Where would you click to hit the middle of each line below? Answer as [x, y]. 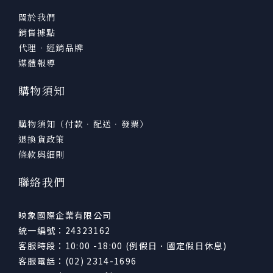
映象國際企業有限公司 [65, 215]
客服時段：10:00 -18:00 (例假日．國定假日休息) [123, 245]
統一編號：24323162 [65, 230]
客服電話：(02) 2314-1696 [78, 261]
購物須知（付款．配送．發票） [84, 123]
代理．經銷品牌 [51, 47]
